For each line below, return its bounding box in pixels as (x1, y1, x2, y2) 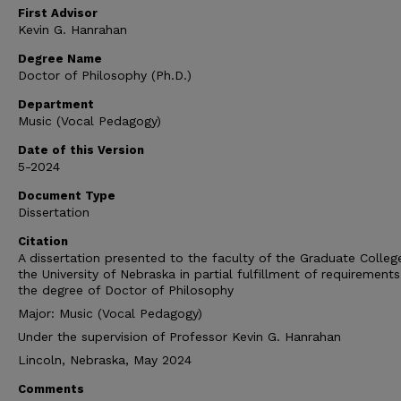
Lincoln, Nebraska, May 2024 (18, 353, 192, 367)
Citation (18, 235, 68, 248)
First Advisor (18, 6, 98, 20)
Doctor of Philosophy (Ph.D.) (18, 68, 192, 82)
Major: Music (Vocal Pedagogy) (18, 306, 202, 320)
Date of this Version (18, 143, 144, 157)
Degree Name (18, 52, 102, 65)
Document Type (18, 189, 115, 202)
